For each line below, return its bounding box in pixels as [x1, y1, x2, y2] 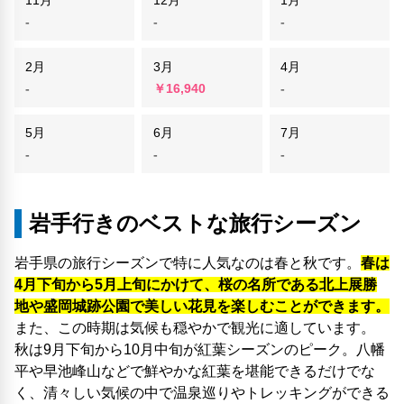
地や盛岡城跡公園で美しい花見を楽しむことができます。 [14, 298, 390, 315]
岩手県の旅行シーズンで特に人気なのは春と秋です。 [14, 255, 361, 271]
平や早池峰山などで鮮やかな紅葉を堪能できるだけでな [14, 363, 375, 380]
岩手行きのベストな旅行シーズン [29, 211, 362, 236]
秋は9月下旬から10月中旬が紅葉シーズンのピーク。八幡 [14, 342, 385, 358]
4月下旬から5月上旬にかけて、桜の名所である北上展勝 [14, 277, 377, 293]
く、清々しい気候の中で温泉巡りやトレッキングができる [14, 385, 390, 401]
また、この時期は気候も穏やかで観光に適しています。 [14, 320, 375, 336]
